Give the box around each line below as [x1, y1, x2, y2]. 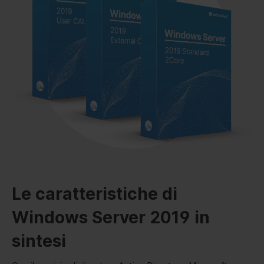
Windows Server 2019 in [12, 207, 210, 227]
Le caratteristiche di [12, 183, 177, 204]
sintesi [12, 230, 66, 251]
